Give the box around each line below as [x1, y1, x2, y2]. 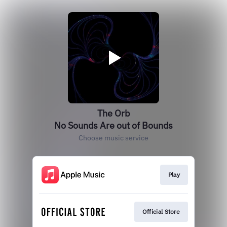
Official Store [142, 208, 180, 216]
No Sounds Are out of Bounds [54, 120, 173, 131]
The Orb [97, 107, 130, 119]
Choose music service [79, 133, 148, 142]
